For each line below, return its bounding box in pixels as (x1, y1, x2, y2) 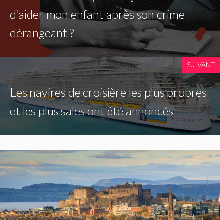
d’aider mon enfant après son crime (10, 7, 185, 22)
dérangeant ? (10, 26, 74, 40)
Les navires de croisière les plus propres (10, 85, 207, 100)
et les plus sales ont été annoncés (10, 104, 173, 118)
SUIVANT (187, 60, 215, 69)
